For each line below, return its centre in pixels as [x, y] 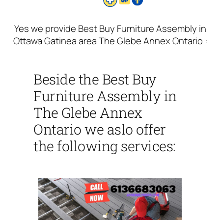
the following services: [104, 146]
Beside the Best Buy [95, 79]
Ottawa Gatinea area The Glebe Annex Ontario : [110, 41]
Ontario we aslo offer [100, 129]
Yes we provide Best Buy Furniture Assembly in [110, 28]
